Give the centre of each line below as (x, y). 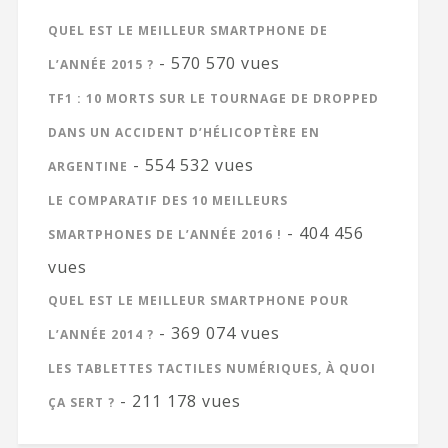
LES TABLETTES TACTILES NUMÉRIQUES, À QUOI (211, 368)
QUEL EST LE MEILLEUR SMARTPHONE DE (187, 30)
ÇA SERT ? (81, 402)
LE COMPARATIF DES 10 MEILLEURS (167, 200)
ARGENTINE (87, 166)
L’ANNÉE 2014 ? (100, 334)
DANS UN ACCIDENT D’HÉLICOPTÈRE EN (183, 132)
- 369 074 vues (216, 332)
